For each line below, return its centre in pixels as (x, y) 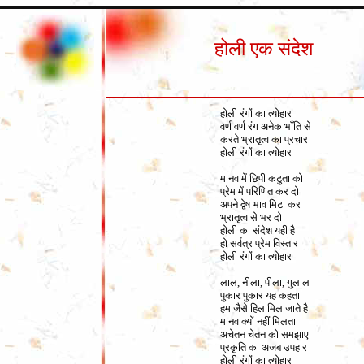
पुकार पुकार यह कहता (260, 295)
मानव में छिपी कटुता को (262, 178)
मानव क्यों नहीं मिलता (258, 321)
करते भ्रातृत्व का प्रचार (264, 139)
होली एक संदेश (264, 49)
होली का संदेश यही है (258, 230)
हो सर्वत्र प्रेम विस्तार (259, 243)
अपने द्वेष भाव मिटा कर (260, 204)
